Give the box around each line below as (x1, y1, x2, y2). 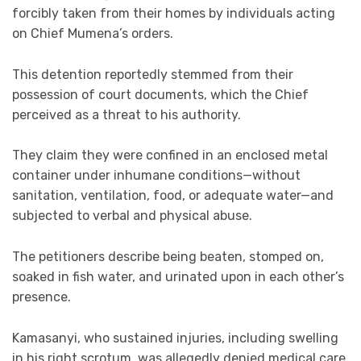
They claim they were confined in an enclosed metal (12, 147, 328, 164)
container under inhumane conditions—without (12, 168, 301, 184)
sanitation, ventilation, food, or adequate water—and (12, 188, 334, 204)
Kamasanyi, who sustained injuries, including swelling (12, 330, 338, 346)
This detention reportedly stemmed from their (12, 66, 293, 82)
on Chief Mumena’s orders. (12, 26, 173, 42)
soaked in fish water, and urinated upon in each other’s (12, 268, 344, 284)
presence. (12, 288, 71, 305)
